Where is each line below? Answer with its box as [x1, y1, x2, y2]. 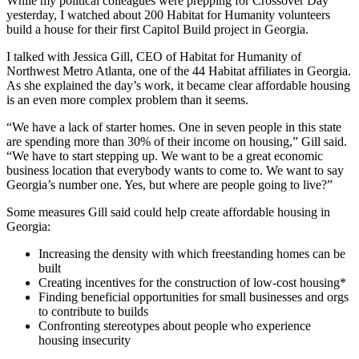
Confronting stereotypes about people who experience [38, 319, 311, 333]
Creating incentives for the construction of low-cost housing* [38, 276, 346, 290]
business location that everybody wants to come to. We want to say [6, 163, 344, 178]
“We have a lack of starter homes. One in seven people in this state [6, 120, 341, 135]
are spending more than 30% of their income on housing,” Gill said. [6, 135, 347, 149]
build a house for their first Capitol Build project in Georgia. [6, 22, 309, 37]
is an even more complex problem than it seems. [6, 93, 248, 107]
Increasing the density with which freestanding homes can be [38, 247, 345, 261]
